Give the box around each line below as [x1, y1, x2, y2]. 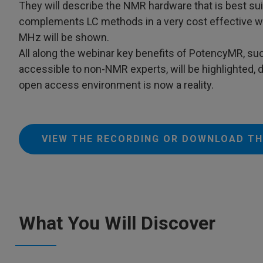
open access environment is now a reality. [19, 79, 214, 91]
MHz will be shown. [19, 31, 109, 43]
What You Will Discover [19, 212, 215, 234]
